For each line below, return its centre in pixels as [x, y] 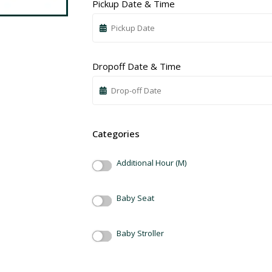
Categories [116, 133]
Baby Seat [135, 198]
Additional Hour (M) [151, 163]
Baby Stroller [140, 233]
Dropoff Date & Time [137, 66]
